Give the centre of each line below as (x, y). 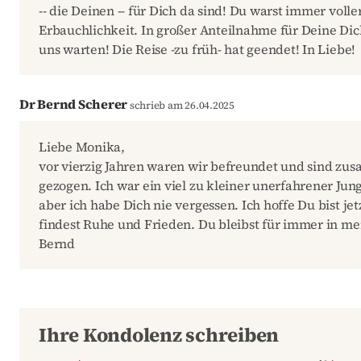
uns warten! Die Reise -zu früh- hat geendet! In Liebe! (197, 49)
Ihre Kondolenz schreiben (159, 335)
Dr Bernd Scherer (74, 104)
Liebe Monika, (82, 147)
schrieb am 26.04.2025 (181, 105)
